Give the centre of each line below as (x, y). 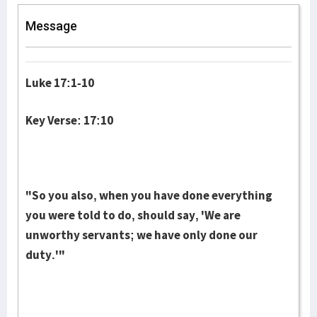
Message (51, 26)
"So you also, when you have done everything (149, 195)
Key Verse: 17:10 (69, 120)
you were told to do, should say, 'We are (133, 215)
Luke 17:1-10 (60, 83)
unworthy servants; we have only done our (142, 235)
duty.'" (45, 255)
